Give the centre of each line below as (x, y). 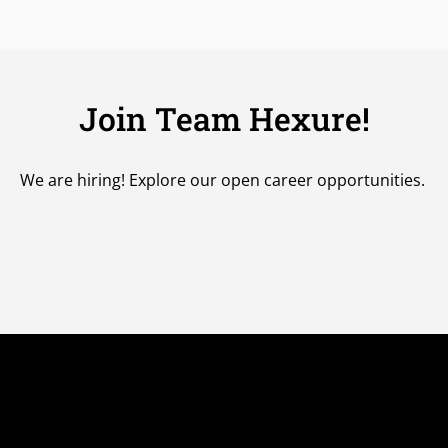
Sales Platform (324, 408)
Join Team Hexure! (224, 119)
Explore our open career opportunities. (274, 180)
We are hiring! (72, 180)
